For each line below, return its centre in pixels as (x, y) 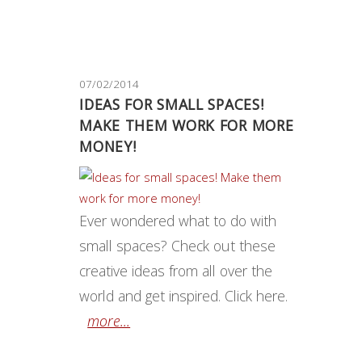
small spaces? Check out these (178, 245)
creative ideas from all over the (176, 270)
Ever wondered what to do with (178, 220)
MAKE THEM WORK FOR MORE (187, 125)
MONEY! (108, 146)
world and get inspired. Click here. (184, 295)
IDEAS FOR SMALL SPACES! (172, 104)
